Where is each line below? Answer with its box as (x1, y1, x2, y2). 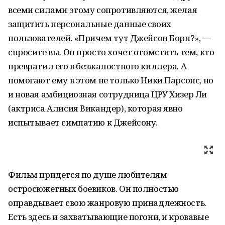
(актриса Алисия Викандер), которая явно (8, 102, 183, 114)
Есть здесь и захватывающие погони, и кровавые (8, 211, 209, 222)
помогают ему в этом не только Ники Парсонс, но (8, 74, 213, 86)
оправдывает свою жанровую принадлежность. (8, 197, 206, 208)
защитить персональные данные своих (8, 18, 171, 30)
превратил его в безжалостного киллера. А (8, 60, 187, 72)
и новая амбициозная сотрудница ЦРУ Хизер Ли (8, 88, 207, 100)
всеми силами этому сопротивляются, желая (8, 4, 197, 16)
